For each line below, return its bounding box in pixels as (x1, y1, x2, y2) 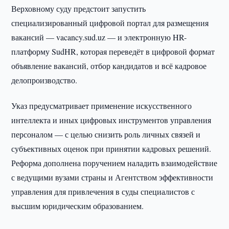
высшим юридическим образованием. (11, 200, 144, 211)
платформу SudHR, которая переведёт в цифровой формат (11, 46, 215, 57)
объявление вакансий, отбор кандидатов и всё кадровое (11, 60, 207, 71)
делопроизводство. (11, 75, 78, 85)
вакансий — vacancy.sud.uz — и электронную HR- (11, 32, 187, 42)
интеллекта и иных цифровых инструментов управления (11, 114, 212, 125)
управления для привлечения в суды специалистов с (11, 186, 195, 197)
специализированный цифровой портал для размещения (11, 17, 209, 28)
